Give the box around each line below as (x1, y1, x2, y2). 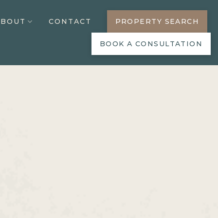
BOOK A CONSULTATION (99, 39, 203, 48)
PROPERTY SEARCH (115, 17, 200, 26)
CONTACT (48, 17, 91, 26)
